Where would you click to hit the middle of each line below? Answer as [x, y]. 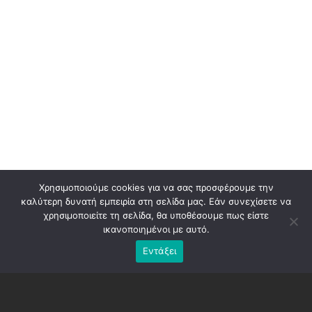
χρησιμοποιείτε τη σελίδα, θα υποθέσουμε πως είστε [156, 215]
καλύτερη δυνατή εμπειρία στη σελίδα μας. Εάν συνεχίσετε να [156, 201]
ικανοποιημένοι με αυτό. [156, 229]
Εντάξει [159, 251]
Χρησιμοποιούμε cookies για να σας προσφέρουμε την [156, 187]
